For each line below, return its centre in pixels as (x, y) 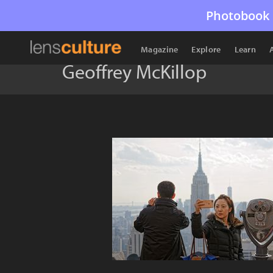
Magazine (160, 49)
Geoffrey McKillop (134, 71)
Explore (206, 49)
